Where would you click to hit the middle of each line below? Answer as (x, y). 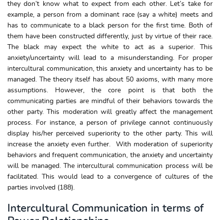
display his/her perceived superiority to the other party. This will (110, 133)
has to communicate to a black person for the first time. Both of (110, 25)
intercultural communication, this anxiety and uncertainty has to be (110, 69)
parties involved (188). (41, 187)
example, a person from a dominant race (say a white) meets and (110, 14)
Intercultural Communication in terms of (106, 208)
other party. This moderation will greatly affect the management (110, 112)
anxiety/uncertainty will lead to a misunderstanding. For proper (110, 58)
